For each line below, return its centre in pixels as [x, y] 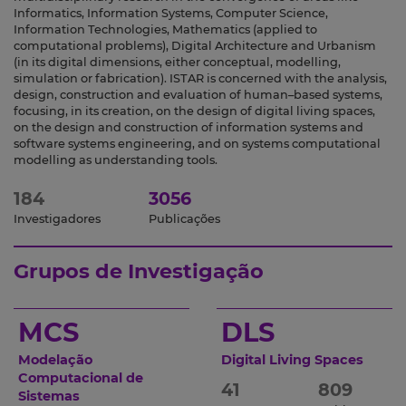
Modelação [55, 360]
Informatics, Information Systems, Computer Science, [171, 14]
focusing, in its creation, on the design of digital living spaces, [194, 111]
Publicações [185, 219]
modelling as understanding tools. [116, 160]
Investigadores [57, 219]
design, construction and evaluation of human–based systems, [198, 95]
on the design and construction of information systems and [188, 128]
